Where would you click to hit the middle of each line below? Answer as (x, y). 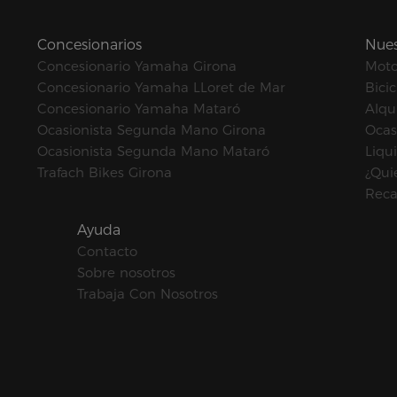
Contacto (107, 251)
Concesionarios (89, 44)
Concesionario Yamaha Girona (136, 66)
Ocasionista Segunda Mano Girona (151, 129)
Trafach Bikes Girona (104, 172)
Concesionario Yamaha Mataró (138, 108)
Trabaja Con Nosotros (147, 293)
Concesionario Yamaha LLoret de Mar (161, 87)
